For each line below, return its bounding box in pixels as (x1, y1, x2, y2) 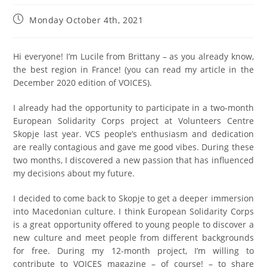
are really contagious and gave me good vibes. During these (13, 141, 254, 153)
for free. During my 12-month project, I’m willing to (13, 244, 254, 256)
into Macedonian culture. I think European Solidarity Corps (13, 205, 254, 217)
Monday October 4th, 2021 (29, 14, 144, 26)
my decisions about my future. (13, 167, 135, 179)
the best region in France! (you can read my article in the (13, 63, 254, 75)
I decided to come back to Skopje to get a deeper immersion (13, 192, 254, 204)
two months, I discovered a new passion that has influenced (13, 154, 254, 166)
